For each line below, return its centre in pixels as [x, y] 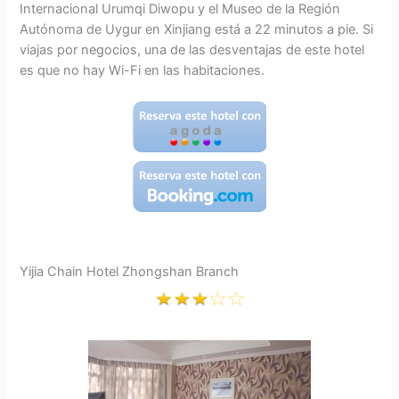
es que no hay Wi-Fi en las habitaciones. [142, 70]
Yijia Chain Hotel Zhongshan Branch [130, 272]
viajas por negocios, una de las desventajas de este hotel [192, 49]
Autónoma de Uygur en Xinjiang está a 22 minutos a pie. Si [197, 29]
